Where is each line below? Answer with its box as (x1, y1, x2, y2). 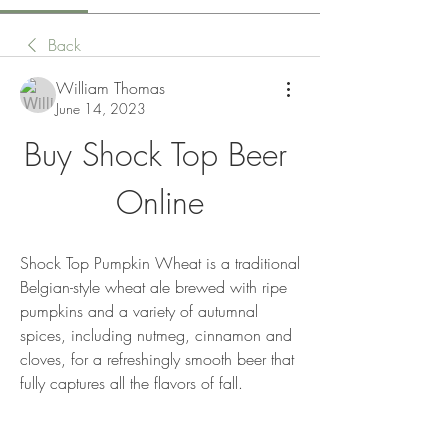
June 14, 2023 (56, 99, 146, 118)
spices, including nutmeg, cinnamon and (20, 324, 292, 346)
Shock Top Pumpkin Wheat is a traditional (20, 252, 300, 274)
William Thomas (56, 77, 165, 99)
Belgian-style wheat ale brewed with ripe (20, 276, 287, 298)
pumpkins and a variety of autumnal (20, 300, 258, 322)
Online (116, 181, 204, 224)
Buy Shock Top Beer (24, 133, 287, 176)
